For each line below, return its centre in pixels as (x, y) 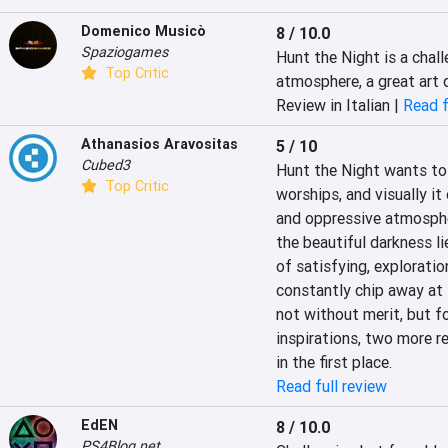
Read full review (331, 386)
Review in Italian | (339, 105)
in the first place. (333, 362)
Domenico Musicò (143, 31)
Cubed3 (105, 165)
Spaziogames (124, 52)
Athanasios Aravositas (159, 144)
